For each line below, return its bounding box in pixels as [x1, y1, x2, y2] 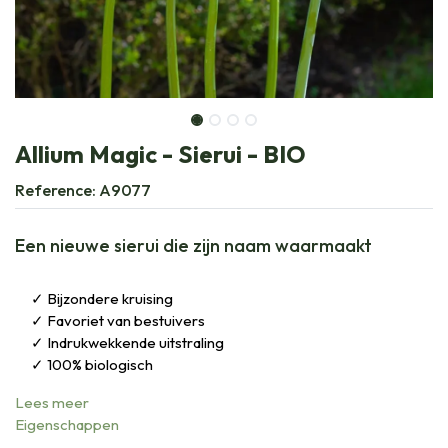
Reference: [15, 179, 99, 200]
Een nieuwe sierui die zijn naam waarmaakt [15, 233, 372, 257]
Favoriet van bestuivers [47, 310, 205, 330]
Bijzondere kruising [47, 288, 173, 308]
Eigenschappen [15, 414, 119, 434]
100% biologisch [47, 354, 153, 374]
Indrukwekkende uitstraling [47, 332, 224, 352]
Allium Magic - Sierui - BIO [15, 138, 306, 169]
